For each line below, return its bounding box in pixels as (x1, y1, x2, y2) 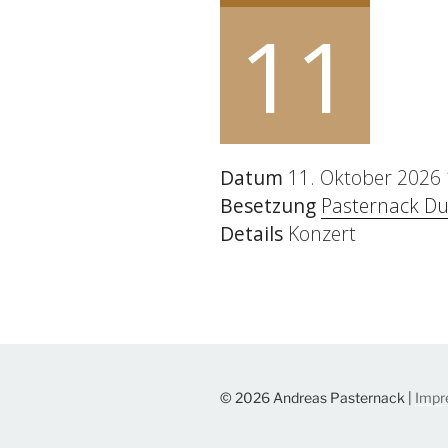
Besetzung (220, 191, 316, 219)
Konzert (283, 219, 356, 247)
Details (220, 219, 283, 247)
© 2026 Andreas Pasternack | (220, 389, 415, 407)
